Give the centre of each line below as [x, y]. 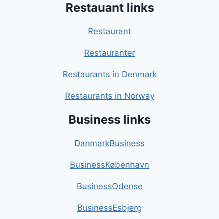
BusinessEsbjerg [109, 208]
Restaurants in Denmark [109, 75]
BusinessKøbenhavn [109, 165]
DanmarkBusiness [109, 143]
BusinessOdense [109, 186]
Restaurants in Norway [109, 96]
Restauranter [109, 53]
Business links [109, 120]
